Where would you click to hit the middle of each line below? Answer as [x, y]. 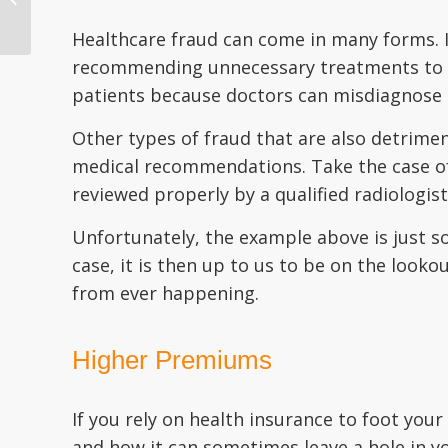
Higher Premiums [172, 359]
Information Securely [95, 20]
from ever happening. [165, 293]
